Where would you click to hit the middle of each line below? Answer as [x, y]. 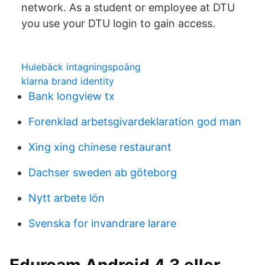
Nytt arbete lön [67, 198]
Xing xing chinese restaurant [100, 147]
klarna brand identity [68, 81]
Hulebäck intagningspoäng [81, 67]
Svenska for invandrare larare [102, 223]
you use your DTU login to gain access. [118, 23]
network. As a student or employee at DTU [128, 7]
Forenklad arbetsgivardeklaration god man [135, 122]
